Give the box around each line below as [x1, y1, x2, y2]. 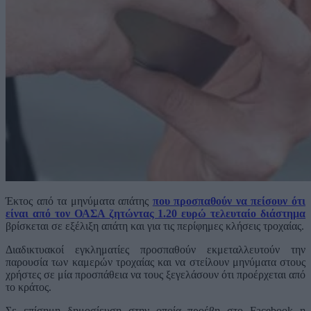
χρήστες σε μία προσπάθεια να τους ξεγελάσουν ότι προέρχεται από [6, 269, 305, 281]
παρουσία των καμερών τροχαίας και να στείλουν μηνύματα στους [6, 256, 305, 269]
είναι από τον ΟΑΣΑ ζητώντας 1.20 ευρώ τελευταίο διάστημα [6, 208, 305, 220]
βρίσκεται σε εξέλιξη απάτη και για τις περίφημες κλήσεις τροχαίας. [6, 220, 304, 233]
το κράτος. [6, 281, 51, 294]
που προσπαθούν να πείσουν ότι [152, 195, 306, 208]
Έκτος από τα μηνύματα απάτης [6, 195, 153, 208]
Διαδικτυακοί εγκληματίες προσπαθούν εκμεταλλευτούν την [6, 244, 305, 256]
